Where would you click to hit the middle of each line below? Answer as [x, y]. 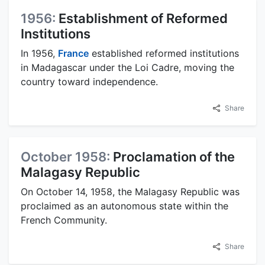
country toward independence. [89, 81]
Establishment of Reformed [143, 18]
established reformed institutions [164, 53]
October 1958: [67, 156]
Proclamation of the [174, 156]
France [73, 53]
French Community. [64, 220]
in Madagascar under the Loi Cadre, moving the [127, 67]
